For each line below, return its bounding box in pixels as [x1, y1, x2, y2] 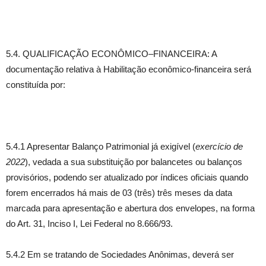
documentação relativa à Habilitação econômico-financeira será [6, 64, 251, 74]
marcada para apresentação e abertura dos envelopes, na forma [6, 203, 255, 213]
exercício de [195, 141, 243, 151]
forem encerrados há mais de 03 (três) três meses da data [6, 188, 232, 198]
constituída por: [6, 80, 65, 90]
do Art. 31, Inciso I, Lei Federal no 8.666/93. [6, 218, 173, 229]
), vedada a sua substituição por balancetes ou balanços [25, 157, 242, 167]
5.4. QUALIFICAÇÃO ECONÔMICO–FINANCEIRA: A [6, 49, 217, 59]
